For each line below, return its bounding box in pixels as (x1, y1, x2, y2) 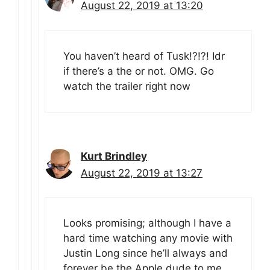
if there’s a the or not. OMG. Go (63, 64, 214, 77)
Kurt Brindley (81, 149, 147, 162)
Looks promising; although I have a (63, 217, 231, 230)
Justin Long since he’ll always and (63, 247, 228, 260)
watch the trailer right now (63, 80, 190, 92)
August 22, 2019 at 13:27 (81, 166, 202, 179)
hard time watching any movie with (63, 232, 233, 245)
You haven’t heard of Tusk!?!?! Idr (63, 49, 225, 62)
